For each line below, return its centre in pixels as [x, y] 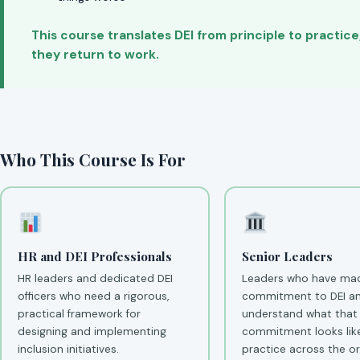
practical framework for [79, 313]
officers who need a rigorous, [93, 296]
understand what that [299, 313]
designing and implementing [92, 331]
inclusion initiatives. [68, 349]
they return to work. [95, 55]
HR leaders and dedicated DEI [95, 278]
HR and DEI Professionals [94, 256]
